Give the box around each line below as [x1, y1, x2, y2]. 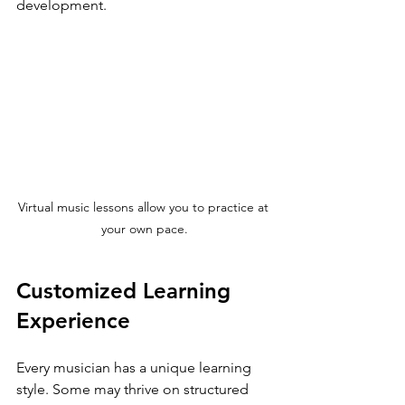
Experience [16, 307, 130, 334]
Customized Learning [16, 278, 237, 305]
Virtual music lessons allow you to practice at [17, 199, 272, 216]
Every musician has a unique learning [16, 359, 255, 377]
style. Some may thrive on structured [16, 381, 252, 399]
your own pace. [101, 221, 188, 238]
